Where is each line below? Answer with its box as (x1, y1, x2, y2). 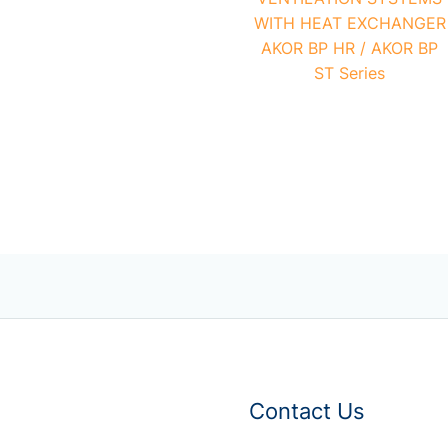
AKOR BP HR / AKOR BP (261, 37, 439, 58)
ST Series (314, 62, 386, 83)
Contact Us (249, 398, 365, 425)
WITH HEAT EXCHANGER (253, 12, 446, 33)
